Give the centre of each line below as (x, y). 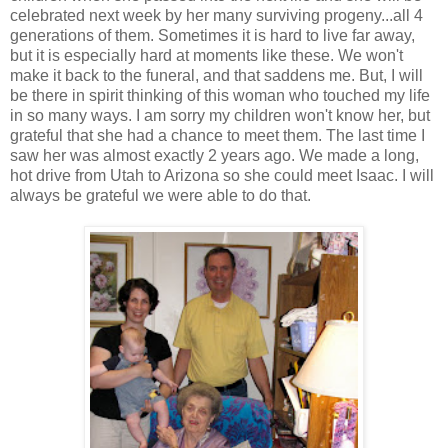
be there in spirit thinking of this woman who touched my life (220, 95)
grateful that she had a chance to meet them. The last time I (217, 135)
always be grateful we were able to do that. (160, 195)
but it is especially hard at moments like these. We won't (206, 55)
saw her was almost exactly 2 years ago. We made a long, (214, 155)
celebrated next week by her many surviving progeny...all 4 (216, 15)
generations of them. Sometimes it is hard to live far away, (212, 35)
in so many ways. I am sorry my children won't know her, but (220, 115)
